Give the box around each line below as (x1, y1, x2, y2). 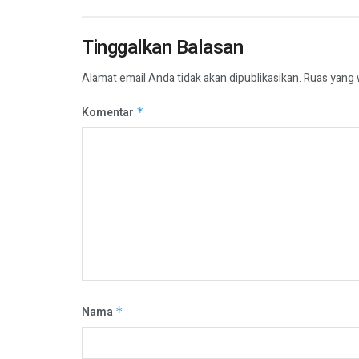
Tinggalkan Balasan (82, 33, 244, 62)
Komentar (82, 103, 136, 121)
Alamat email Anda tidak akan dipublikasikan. (82, 69, 301, 87)
